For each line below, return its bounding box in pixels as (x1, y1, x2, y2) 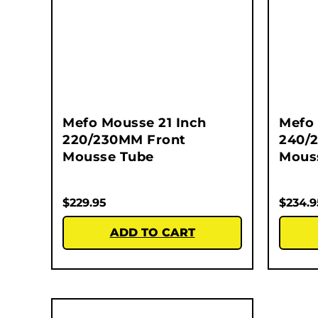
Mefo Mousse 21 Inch (62, 115, 207, 131)
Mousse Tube (62, 149, 154, 165)
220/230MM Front (62, 132, 186, 148)
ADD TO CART (109, 226, 195, 240)
